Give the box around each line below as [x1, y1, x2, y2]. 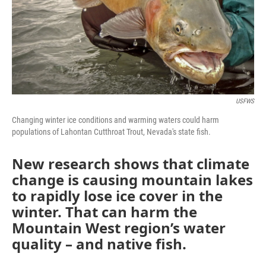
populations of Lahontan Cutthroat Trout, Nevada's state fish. [12, 126, 211, 137]
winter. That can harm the [12, 201, 197, 221]
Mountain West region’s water [12, 217, 226, 237]
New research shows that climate [12, 153, 249, 173]
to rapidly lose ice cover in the [12, 185, 223, 205]
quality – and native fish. [12, 233, 186, 254]
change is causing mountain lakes [12, 169, 253, 189]
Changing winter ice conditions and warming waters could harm [12, 115, 219, 125]
